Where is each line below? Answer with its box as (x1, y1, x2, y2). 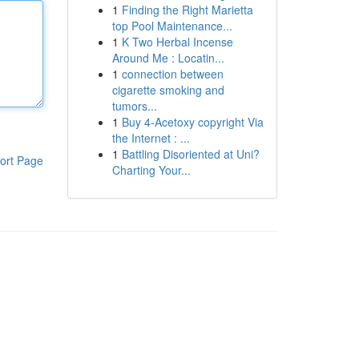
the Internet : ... (111, 130, 190, 146)
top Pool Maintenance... (111, 18, 232, 34)
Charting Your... (111, 162, 191, 178)
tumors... (111, 98, 157, 114)
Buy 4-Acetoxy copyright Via (121, 114, 264, 130)
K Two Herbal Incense (121, 34, 233, 50)
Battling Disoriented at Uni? (121, 146, 260, 162)
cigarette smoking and (111, 82, 224, 98)
